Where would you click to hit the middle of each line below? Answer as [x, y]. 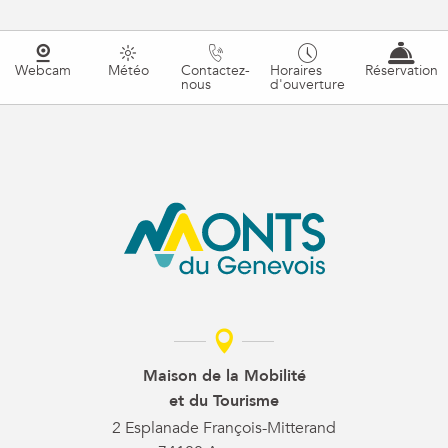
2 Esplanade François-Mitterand [224, 428]
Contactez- [215, 71]
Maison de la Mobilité [224, 376]
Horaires [296, 71]
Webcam [42, 71]
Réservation [401, 71]
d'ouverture [307, 85]
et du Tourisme [224, 401]
